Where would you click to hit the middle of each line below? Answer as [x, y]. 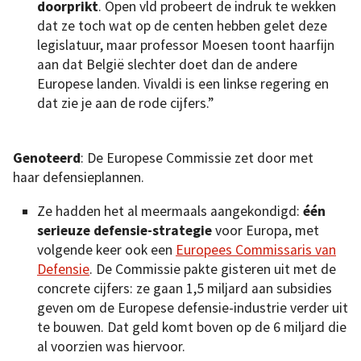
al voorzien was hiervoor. [111, 346]
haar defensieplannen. [79, 178]
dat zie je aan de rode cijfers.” [127, 104]
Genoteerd [47, 158]
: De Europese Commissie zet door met [197, 158]
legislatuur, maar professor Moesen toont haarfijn [186, 46]
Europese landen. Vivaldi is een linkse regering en [183, 84]
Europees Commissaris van [256, 249]
